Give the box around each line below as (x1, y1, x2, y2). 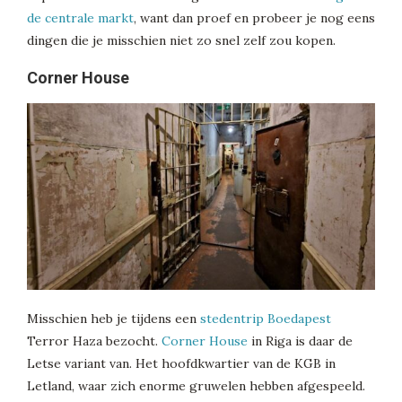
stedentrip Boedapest (200, 310, 331, 328)
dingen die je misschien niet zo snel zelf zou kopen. (27, 32, 336, 49)
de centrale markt (27, 10, 134, 27)
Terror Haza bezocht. (27, 333, 162, 350)
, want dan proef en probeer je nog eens (134, 10, 375, 27)
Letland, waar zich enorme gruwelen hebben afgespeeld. (27, 378, 365, 395)
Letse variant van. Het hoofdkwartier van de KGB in (27, 355, 336, 372)
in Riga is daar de (248, 333, 353, 350)
